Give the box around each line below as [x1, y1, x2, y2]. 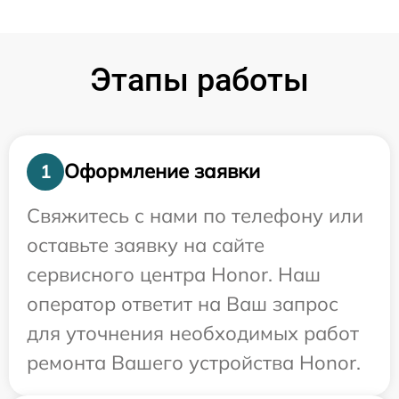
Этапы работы [90, 61, 309, 99]
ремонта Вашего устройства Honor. [27, 349, 361, 375]
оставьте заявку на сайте [27, 232, 265, 257]
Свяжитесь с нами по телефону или [27, 202, 363, 228]
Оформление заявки [64, 159, 260, 183]
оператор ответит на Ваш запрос [27, 290, 338, 316]
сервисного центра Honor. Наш [27, 261, 321, 287]
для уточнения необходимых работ [27, 320, 359, 346]
